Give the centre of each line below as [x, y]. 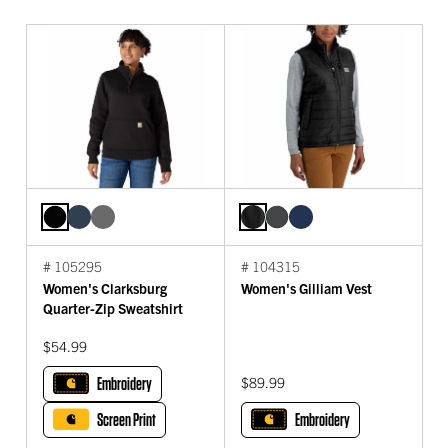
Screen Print [126, 419]
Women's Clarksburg [105, 287]
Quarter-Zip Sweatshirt [113, 307]
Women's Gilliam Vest [306, 287]
